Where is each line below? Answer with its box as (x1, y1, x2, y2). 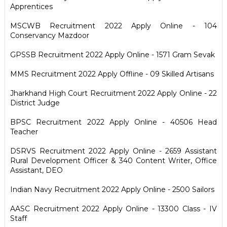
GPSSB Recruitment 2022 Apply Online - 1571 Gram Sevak (10, 50, 215, 59)
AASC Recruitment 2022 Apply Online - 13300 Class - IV (10, 204, 217, 213)
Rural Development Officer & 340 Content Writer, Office (10, 156, 217, 165)
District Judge (10, 98, 60, 107)
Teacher (10, 127, 38, 136)
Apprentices (10, 2, 53, 11)
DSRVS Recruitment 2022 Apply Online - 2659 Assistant (10, 146, 217, 156)
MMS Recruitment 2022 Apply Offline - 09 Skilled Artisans (10, 69, 214, 79)
